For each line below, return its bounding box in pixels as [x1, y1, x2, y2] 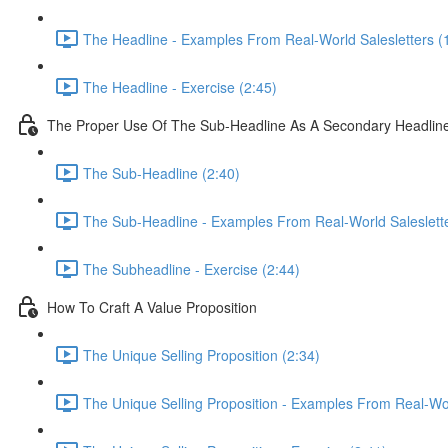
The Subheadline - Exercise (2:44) [83, 258, 300, 279]
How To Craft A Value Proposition [47, 296, 257, 317]
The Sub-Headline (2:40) [83, 162, 240, 183]
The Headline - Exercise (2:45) [83, 76, 277, 97]
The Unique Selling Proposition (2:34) [83, 344, 320, 365]
